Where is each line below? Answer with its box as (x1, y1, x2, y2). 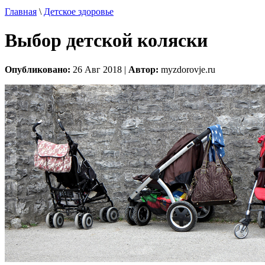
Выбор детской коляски (5, 30, 208, 51)
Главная (5, 7, 37, 17)
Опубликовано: (5, 64, 70, 75)
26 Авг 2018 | (70, 64, 128, 75)
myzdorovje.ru (159, 64, 215, 75)
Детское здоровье (44, 7, 114, 17)
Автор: (128, 64, 159, 75)
